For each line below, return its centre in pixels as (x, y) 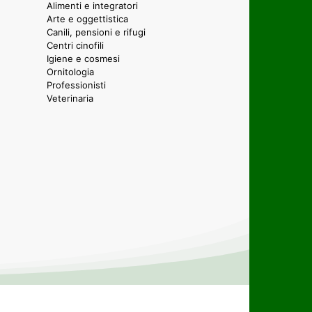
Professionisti (76, 85)
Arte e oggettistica (87, 18)
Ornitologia (70, 71)
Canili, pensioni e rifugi (96, 32)
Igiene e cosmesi (83, 58)
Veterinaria (70, 98)
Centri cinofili (75, 45)
